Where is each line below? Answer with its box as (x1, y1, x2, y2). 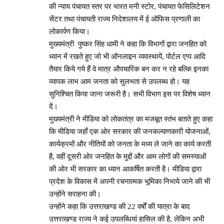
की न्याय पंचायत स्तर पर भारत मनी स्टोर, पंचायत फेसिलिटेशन (49, 2, 210, 10)
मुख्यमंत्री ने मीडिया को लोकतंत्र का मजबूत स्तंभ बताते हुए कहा (49, 114, 212, 123)
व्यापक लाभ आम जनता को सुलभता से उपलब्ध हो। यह (49, 77, 189, 85)
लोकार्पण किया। (49, 27, 90, 35)
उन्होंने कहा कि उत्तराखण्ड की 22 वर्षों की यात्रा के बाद (49, 202, 190, 210)
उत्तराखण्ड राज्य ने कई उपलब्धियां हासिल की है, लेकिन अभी (49, 214, 204, 223)
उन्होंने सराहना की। (49, 189, 101, 198)
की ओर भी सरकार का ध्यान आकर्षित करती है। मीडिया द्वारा (49, 164, 201, 173)
